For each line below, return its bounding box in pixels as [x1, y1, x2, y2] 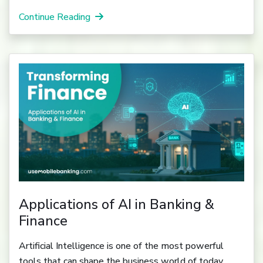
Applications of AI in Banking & [19, 194, 214, 214]
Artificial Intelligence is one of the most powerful [19, 239, 224, 252]
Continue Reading [19, 10, 90, 23]
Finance [19, 211, 68, 230]
